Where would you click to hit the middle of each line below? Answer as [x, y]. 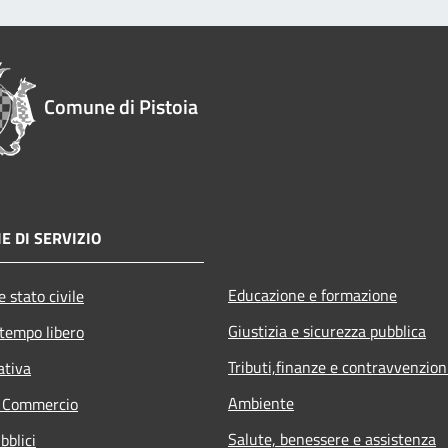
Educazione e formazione [312, 294]
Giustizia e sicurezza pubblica [327, 330]
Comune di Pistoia [121, 106]
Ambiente [261, 402]
